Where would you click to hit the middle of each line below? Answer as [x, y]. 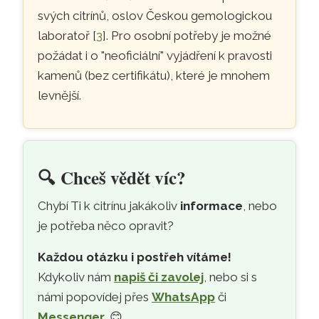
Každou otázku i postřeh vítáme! [135, 257]
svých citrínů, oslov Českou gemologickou [155, 16]
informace [212, 206]
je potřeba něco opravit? [106, 226]
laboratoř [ [67, 36]
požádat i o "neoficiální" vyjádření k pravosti [155, 56]
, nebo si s [231, 277]
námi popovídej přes [95, 297]
